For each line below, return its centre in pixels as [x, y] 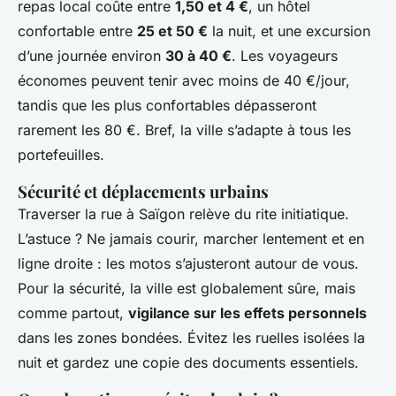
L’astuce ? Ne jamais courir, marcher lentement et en [191, 239]
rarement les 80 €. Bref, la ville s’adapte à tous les [184, 130]
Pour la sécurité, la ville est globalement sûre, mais [187, 289]
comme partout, [73, 313]
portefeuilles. [61, 155]
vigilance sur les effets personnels [247, 313]
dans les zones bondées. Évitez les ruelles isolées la [191, 338]
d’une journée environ [91, 56]
